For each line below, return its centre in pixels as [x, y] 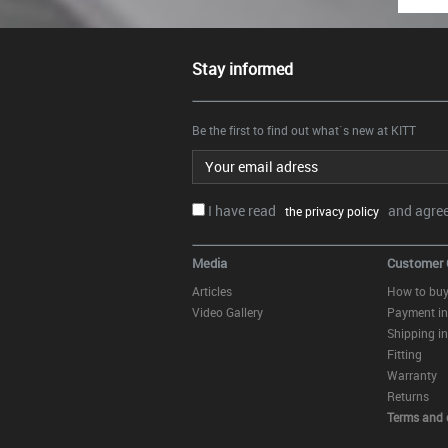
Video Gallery [227, 312]
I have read [243, 210]
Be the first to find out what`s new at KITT [304, 130]
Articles [212, 291]
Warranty [412, 375]
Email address [226, 156]
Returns [408, 396]
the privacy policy [329, 211]
